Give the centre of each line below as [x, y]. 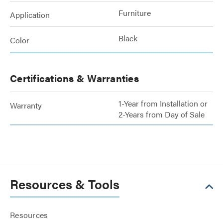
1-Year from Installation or [163, 103]
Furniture [135, 13]
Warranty [26, 105]
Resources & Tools [65, 184]
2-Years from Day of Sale [162, 114]
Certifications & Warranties [74, 78]
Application [30, 15]
